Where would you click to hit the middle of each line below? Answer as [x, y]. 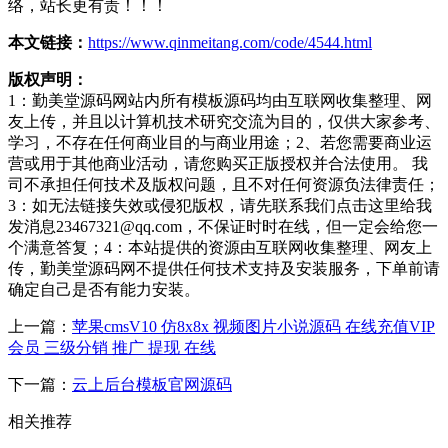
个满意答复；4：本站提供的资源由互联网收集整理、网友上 [220, 247]
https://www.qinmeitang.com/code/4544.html [230, 42]
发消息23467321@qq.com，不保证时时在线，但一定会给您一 [223, 226]
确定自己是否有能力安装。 [104, 289]
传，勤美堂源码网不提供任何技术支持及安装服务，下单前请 [224, 268]
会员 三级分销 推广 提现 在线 [112, 347]
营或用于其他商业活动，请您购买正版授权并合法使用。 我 [218, 163]
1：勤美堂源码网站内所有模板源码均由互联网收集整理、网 [220, 100]
